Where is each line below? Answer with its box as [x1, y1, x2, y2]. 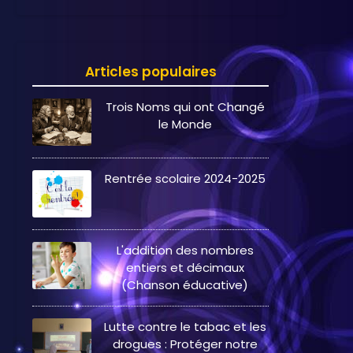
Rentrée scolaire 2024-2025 [104, 170, 266, 188]
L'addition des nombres [116, 242, 254, 259]
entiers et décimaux [125, 259, 244, 277]
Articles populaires [84, 62, 217, 82]
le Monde [158, 116, 212, 133]
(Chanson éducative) [121, 277, 248, 294]
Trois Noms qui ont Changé [105, 98, 265, 116]
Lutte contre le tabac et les [103, 318, 266, 336]
